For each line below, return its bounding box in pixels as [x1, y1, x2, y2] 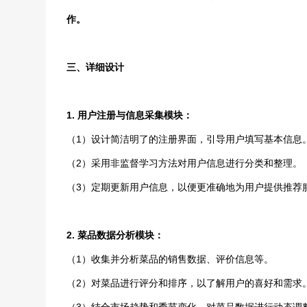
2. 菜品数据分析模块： [66, 230, 164, 241]
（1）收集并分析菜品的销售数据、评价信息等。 [66, 254, 274, 265]
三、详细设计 [66, 62, 125, 73]
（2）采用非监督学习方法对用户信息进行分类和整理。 [66, 158, 303, 169]
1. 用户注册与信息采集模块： [66, 110, 193, 121]
